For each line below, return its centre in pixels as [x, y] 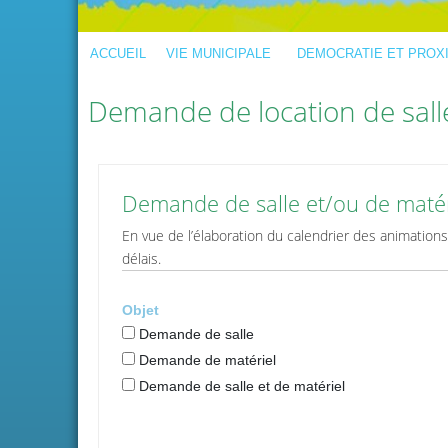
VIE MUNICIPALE [218, 53]
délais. [141, 258]
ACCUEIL [118, 53]
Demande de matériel [207, 360]
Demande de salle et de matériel [241, 386]
